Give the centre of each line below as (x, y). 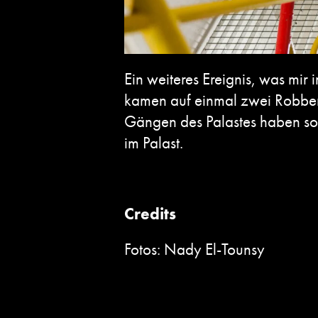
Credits (150, 213)
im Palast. (154, 142)
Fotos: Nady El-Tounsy (194, 249)
